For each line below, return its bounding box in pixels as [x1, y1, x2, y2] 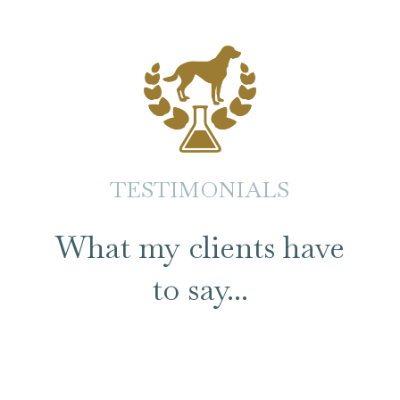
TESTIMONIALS [110, 174, 290, 204]
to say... [151, 269, 248, 309]
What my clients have [54, 227, 345, 267]
